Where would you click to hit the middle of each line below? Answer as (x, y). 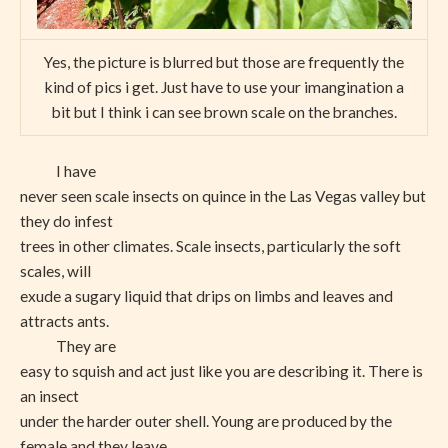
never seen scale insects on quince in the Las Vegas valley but (223, 196)
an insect (49, 396)
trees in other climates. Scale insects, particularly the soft (210, 246)
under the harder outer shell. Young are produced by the (206, 421)
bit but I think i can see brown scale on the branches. (224, 112)
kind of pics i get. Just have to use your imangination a (224, 87)
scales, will (55, 271)
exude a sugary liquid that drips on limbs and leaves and (206, 296)
